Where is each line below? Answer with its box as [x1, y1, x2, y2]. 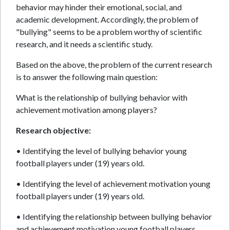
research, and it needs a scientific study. [16, 39, 152, 49]
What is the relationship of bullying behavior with [16, 92, 187, 102]
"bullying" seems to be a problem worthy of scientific [16, 27, 202, 36]
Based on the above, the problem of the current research [16, 60, 212, 69]
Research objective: [16, 125, 91, 135]
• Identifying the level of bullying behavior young [16, 146, 187, 156]
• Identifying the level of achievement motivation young [16, 179, 210, 188]
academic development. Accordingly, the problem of [16, 14, 199, 24]
